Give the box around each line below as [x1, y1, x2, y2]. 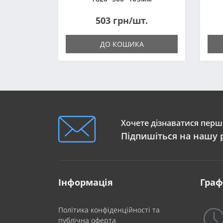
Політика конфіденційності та [58, 205, 160, 215]
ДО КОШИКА [100, 39, 144, 49]
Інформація [58, 176, 113, 188]
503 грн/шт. [96, 14, 148, 26]
